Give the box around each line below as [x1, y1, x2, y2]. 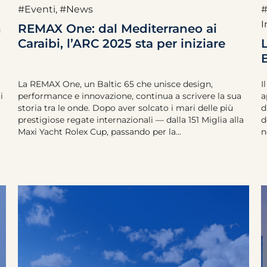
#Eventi [18, 4, 55, 15]
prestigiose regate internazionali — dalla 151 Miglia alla [18, 114, 244, 125]
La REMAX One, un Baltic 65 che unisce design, [18, 79, 213, 89]
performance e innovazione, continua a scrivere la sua [18, 91, 241, 101]
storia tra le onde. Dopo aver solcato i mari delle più [18, 103, 233, 113]
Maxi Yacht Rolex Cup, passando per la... [18, 126, 181, 137]
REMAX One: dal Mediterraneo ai [18, 21, 217, 36]
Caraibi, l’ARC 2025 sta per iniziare [18, 36, 225, 51]
